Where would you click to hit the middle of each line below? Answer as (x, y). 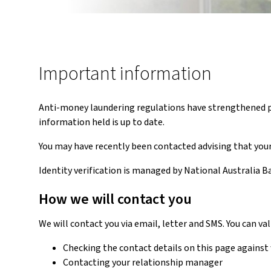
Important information (125, 74)
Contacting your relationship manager (143, 263)
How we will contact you (117, 199)
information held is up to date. (102, 122)
